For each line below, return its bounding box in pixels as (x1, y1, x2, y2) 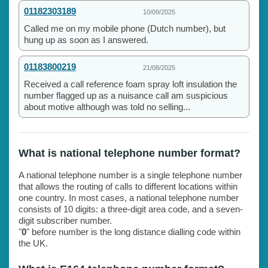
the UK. (19, 237, 48, 248)
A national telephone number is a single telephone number (19, 169, 242, 180)
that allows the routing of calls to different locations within (19, 181, 237, 191)
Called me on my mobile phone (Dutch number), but (24, 23, 226, 33)
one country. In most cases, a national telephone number (19, 192, 239, 203)
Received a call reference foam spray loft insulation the (24, 78, 237, 89)
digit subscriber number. (19, 215, 112, 226)
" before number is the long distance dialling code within (26, 226, 240, 237)
